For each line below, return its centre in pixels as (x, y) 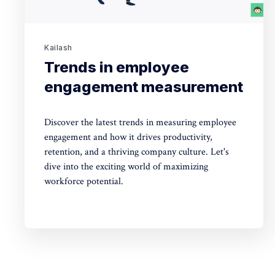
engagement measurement (144, 87)
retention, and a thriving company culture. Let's (137, 152)
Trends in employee (117, 68)
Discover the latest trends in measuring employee (140, 123)
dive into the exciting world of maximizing (126, 167)
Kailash (58, 48)
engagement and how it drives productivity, (128, 137)
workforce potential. (84, 182)
